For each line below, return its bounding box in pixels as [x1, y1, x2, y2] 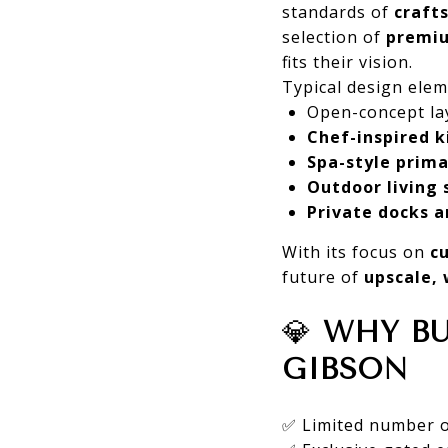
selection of [282, 25, 386, 48]
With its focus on [282, 240, 430, 263]
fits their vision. [282, 50, 413, 73]
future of [282, 265, 364, 288]
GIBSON [282, 351, 409, 386]
